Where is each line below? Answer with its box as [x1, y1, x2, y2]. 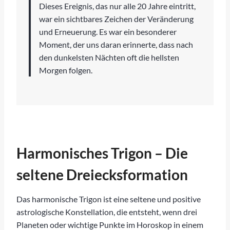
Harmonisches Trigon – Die [16, 144, 188, 162]
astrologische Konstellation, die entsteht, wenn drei [16, 206, 197, 217]
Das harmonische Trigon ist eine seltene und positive [16, 194, 201, 204]
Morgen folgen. [39, 65, 92, 75]
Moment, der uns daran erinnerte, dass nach [39, 39, 193, 49]
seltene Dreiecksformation [16, 165, 188, 183]
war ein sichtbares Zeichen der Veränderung [39, 13, 194, 24]
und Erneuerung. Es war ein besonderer [39, 26, 177, 36]
